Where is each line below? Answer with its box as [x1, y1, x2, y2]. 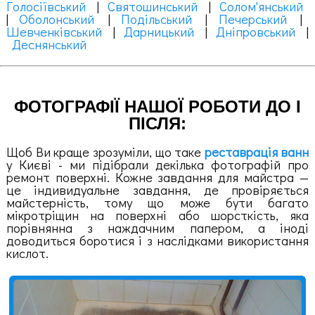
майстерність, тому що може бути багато [6, 193, 309, 211]
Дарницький [123, 22, 194, 40]
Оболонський [19, 9, 95, 27]
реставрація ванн [205, 142, 309, 160]
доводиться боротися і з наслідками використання [6, 231, 309, 249]
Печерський [218, 9, 287, 27]
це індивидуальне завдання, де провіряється [6, 180, 309, 198]
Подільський [120, 9, 192, 27]
